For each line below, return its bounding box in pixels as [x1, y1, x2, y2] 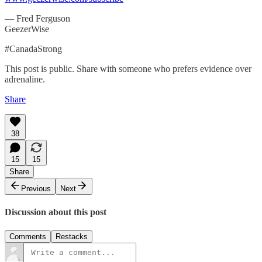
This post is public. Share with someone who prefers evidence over [5, 64, 251, 74]
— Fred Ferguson [5, 13, 70, 24]
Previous [21, 184, 51, 194]
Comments [9, 232, 46, 241]
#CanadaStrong [5, 44, 62, 54]
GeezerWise [5, 24, 49, 35]
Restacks [56, 232, 88, 241]
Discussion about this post [5, 207, 106, 218]
